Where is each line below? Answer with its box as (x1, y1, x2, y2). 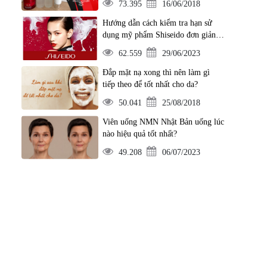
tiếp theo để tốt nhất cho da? (102, 80, 198, 89)
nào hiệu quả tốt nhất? (102, 129, 177, 138)
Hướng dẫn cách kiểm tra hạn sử (102, 18, 212, 27)
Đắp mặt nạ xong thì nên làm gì (102, 68, 210, 77)
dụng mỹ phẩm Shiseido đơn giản (102, 30, 216, 39)
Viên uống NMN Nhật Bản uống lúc (102, 117, 224, 126)
